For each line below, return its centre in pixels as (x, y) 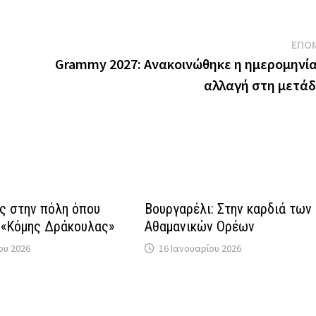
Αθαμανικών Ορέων (200, 227)
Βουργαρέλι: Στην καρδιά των (229, 209)
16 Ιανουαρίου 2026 (200, 249)
